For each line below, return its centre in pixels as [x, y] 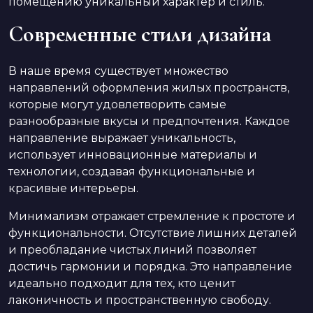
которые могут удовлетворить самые [117, 104]
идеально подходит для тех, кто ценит [122, 283]
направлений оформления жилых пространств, [149, 87]
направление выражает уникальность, [122, 138]
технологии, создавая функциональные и [132, 171]
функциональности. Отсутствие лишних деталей [153, 233]
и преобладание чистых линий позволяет [132, 249]
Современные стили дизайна [140, 34]
